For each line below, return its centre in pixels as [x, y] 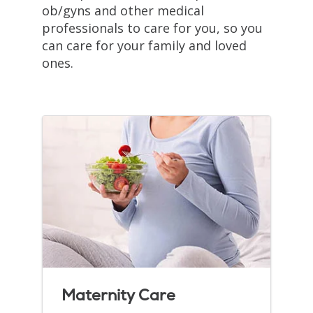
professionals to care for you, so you [152, 28]
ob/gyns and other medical [123, 10]
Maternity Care [118, 295]
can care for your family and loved [144, 45]
